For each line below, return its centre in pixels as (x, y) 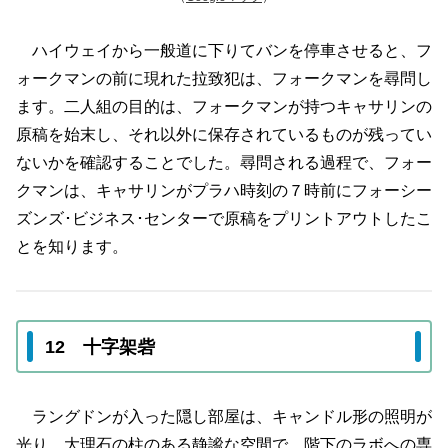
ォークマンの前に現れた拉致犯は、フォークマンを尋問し (224, 78)
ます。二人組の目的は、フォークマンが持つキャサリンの (224, 106)
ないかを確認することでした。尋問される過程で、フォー (224, 162)
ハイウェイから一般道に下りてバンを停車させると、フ (224, 50)
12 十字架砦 (100, 346)
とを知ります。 (72, 246)
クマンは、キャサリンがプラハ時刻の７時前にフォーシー (224, 190)
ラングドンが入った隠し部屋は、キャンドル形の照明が (224, 416)
